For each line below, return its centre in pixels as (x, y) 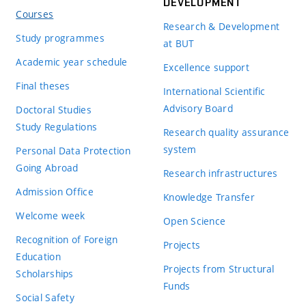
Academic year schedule (72, 61)
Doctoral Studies (54, 109)
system (180, 149)
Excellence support (206, 67)
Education (38, 256)
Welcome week (51, 215)
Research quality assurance (226, 132)
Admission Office (55, 191)
